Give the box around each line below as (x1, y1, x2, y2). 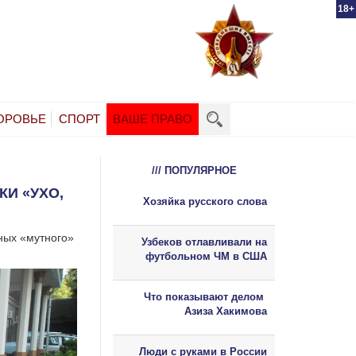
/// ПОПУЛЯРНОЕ (151, 164, 237, 176)
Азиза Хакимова (184, 304, 267, 317)
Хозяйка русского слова (143, 195, 267, 207)
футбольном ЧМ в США (145, 250, 267, 262)
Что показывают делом (144, 290, 267, 303)
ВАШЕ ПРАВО (113, 111, 192, 126)
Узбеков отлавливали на (141, 235, 267, 248)
